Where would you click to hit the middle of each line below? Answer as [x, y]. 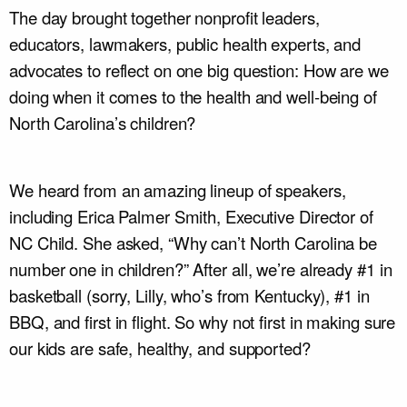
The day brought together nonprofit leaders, [164, 18]
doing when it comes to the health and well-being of [193, 97]
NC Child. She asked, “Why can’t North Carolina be [194, 243]
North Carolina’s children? [103, 123]
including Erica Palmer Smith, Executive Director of [191, 217]
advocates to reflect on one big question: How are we [199, 70]
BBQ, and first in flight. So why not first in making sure [203, 322]
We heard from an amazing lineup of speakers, [178, 190]
